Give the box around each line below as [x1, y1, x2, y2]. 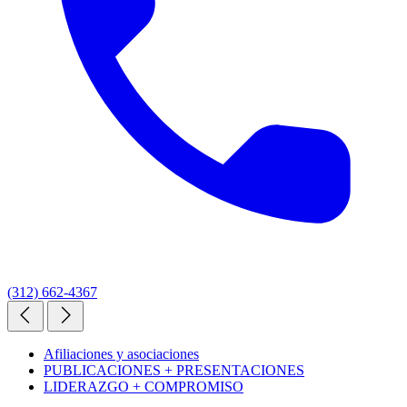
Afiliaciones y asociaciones [44, 345, 199, 362]
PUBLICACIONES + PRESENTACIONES [44, 362, 304, 378]
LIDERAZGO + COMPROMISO [44, 378, 243, 394]
